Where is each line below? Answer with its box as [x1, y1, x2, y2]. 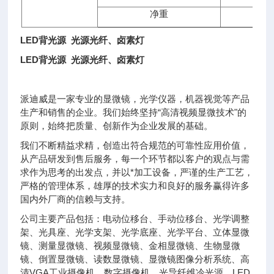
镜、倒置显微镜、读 [20, 254, 103, 264]
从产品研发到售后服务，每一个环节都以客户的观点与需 [20, 154, 250, 164]
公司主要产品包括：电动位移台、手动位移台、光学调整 [20, 213, 250, 224]
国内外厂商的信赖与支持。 [20, 194, 131, 204]
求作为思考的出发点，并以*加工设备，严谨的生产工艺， [20, 167, 254, 177]
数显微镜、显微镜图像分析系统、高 [103, 254, 250, 264]
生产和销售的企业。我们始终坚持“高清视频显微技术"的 [20, 107, 247, 117]
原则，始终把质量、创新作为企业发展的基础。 [20, 120, 213, 131]
